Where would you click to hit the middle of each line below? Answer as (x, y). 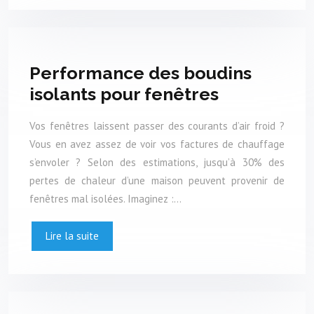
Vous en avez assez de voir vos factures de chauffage (157, 144)
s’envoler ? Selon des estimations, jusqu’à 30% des (157, 162)
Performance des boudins (141, 73)
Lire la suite (72, 235)
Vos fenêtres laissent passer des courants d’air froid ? (157, 125)
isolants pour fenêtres (124, 94)
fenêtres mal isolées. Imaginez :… (105, 198)
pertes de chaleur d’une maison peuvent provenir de (157, 180)
